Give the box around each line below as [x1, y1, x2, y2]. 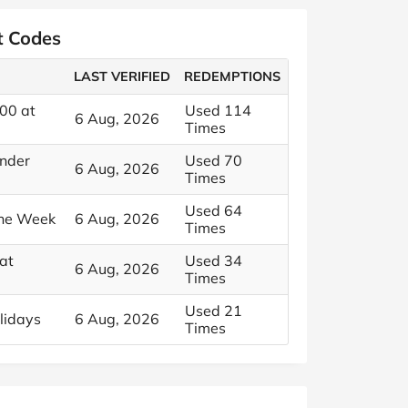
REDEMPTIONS [184, 68, 281, 85]
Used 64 [185, 201, 242, 219]
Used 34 [185, 251, 242, 270]
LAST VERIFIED [74, 68, 171, 85]
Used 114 [185, 101, 251, 119]
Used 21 [185, 301, 242, 320]
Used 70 [185, 151, 242, 169]
